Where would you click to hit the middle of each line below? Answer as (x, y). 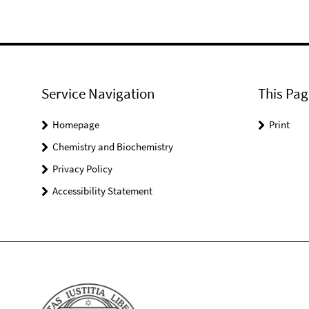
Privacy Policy (82, 169)
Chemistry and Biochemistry (113, 147)
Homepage (76, 125)
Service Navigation (98, 94)
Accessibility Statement (102, 191)
